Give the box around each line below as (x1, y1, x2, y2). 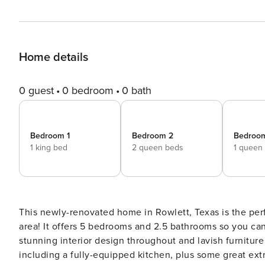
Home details (19, 50, 88, 64)
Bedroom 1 (30, 131, 70, 141)
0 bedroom (62, 84, 114, 97)
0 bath (122, 84, 151, 97)
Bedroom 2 (132, 131, 173, 141)
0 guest (19, 84, 54, 97)
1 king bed (30, 143, 67, 153)
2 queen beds (132, 143, 183, 153)
